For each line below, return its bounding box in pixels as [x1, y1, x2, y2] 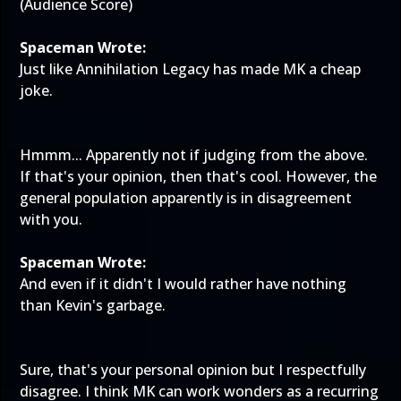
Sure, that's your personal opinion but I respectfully [20, 360, 366, 380]
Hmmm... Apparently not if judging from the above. [20, 145, 368, 165]
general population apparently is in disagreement [20, 188, 352, 208]
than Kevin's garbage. [20, 295, 166, 315]
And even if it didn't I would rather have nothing [20, 274, 346, 294]
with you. [20, 209, 82, 229]
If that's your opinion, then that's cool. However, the [20, 166, 377, 186]
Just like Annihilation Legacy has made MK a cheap [20, 59, 361, 79]
